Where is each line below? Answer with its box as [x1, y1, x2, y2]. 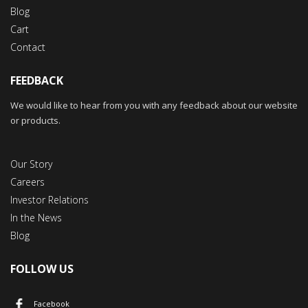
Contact [10, 40, 45, 54]
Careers [10, 175, 45, 188]
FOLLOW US [10, 261, 74, 276]
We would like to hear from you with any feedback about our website [10, 98, 298, 111]
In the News [10, 210, 62, 224]
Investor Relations [10, 192, 89, 206]
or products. [10, 113, 60, 126]
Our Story [10, 157, 52, 170]
